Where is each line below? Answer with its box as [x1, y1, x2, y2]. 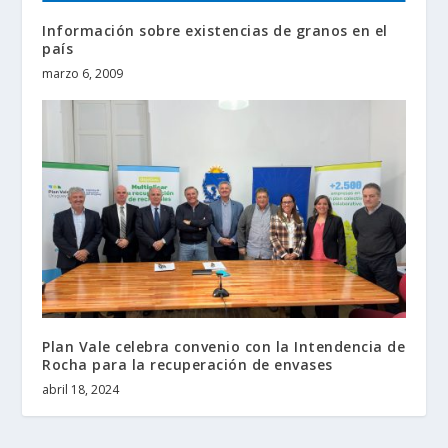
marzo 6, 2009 [42, 65, 124, 83]
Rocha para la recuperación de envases [42, 355, 333, 375]
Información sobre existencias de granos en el [42, 21, 388, 41]
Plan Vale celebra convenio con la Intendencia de [42, 337, 406, 357]
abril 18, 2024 [42, 381, 120, 399]
